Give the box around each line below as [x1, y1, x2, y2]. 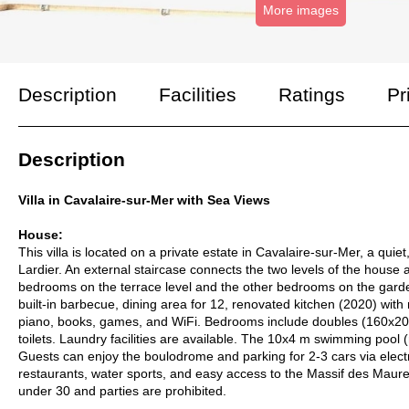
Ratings [278, 84, 345, 106]
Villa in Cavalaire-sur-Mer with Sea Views [18, 193, 270, 208]
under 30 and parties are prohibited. [18, 383, 226, 399]
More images [262, 3, 339, 18]
